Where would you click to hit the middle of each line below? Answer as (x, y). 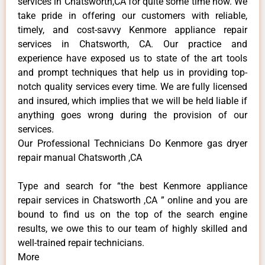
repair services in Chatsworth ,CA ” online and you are (132, 200)
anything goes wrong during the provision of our (132, 115)
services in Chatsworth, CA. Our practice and (132, 44)
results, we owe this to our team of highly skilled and (132, 228)
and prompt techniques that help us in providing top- (132, 72)
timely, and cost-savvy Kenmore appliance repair (132, 30)
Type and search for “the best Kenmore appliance (132, 186)
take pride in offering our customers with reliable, (132, 15)
